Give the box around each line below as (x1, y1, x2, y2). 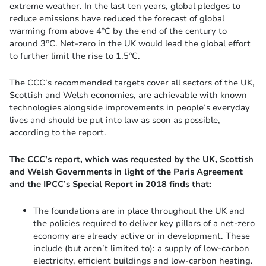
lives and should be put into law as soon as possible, (9, 114, 220, 126)
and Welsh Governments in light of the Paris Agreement (9, 166, 243, 178)
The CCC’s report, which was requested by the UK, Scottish (9, 153, 254, 166)
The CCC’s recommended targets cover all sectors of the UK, (9, 77, 255, 89)
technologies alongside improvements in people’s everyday (9, 102, 250, 114)
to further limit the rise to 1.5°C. (9, 50, 140, 62)
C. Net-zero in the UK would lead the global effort (49, 37, 251, 50)
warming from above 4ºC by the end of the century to (9, 25, 227, 37)
